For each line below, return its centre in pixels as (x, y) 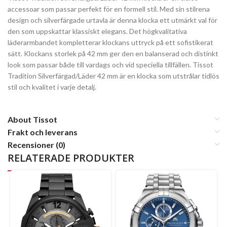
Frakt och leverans (43, 132)
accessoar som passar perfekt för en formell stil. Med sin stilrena (109, 9)
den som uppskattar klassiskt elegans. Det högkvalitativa (97, 31)
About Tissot (32, 119)
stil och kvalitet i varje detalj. (52, 87)
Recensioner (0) (36, 144)
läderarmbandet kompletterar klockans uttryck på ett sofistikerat (110, 42)
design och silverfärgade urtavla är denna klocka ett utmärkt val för (112, 20)
